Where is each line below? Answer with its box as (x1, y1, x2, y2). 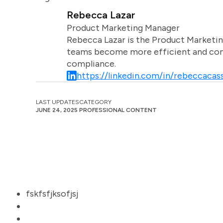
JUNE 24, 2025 (36, 107, 78, 113)
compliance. (66, 58, 116, 69)
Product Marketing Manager (66, 22, 180, 33)
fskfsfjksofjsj (26, 188, 78, 199)
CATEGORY (79, 99, 111, 106)
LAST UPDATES (36, 99, 79, 106)
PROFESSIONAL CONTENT (79, 107, 157, 113)
